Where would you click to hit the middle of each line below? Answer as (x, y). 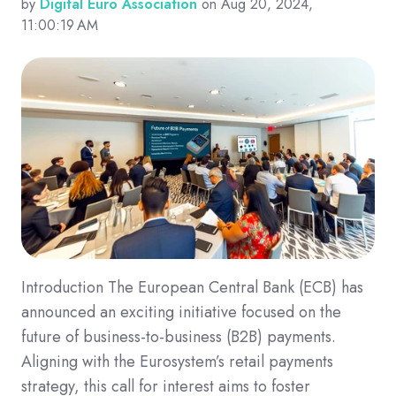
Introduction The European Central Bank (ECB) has (192, 288)
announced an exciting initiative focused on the (181, 312)
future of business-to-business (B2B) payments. (179, 337)
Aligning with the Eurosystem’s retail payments (177, 362)
